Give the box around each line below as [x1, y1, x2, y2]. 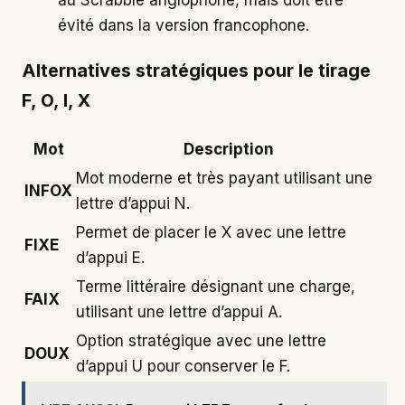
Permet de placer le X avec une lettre [76, 222, 346, 241]
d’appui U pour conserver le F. [76, 356, 290, 375]
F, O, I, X [22, 89, 90, 111]
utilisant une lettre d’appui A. [76, 302, 282, 321]
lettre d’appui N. [76, 193, 190, 212]
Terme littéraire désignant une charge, [76, 277, 355, 296]
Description [183, 139, 274, 158]
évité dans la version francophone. [58, 15, 309, 34]
